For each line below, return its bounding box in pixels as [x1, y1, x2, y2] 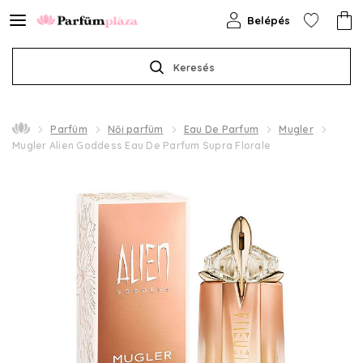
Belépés [247, 14, 290, 27]
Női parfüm [108, 123, 164, 135]
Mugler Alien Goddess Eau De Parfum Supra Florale [12, 139, 271, 152]
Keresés [173, 62, 215, 74]
